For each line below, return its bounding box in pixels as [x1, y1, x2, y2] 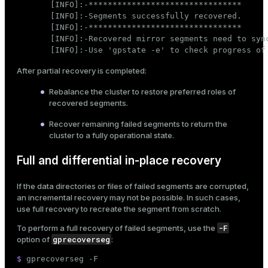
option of [17, 234, 51, 245]
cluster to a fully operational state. [49, 130, 174, 141]
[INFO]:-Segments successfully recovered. [50, 11, 242, 21]
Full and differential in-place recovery [17, 154, 221, 168]
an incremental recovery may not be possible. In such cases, [17, 193, 240, 203]
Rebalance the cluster [49, 87, 130, 97]
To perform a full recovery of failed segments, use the [17, 223, 217, 233]
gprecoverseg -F [26, 254, 98, 264]
